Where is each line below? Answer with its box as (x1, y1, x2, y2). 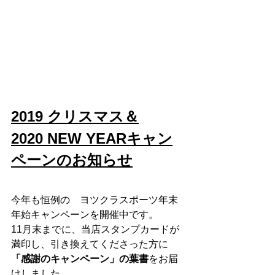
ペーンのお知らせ (11, 151, 133, 168)
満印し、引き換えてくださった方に (11, 238, 168, 249)
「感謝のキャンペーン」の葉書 (11, 253, 149, 264)
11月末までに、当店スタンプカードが (11, 223, 179, 234)
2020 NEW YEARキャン (11, 130, 172, 147)
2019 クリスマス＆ (11, 107, 139, 125)
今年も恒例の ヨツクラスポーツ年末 (11, 194, 178, 205)
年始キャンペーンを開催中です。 (11, 209, 158, 220)
